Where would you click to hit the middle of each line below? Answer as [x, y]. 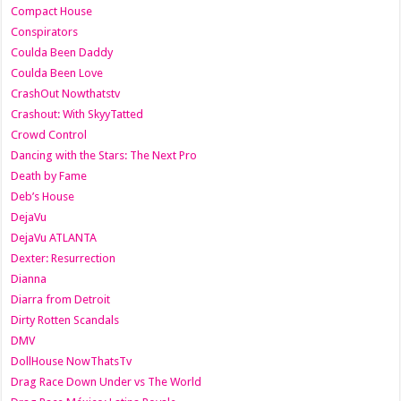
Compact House [52, 11]
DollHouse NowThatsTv [72, 361]
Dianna [29, 278]
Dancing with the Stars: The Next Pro [104, 155]
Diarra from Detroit [61, 299]
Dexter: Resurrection [64, 258]
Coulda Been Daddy [62, 52]
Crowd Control [49, 134]
